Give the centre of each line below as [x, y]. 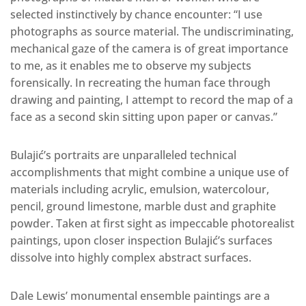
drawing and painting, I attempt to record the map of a [152, 99]
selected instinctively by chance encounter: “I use [136, 14]
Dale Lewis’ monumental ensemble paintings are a [140, 295]
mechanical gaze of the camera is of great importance [149, 48]
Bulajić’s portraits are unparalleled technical [123, 155]
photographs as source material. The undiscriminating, [152, 31]
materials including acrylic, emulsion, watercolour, [140, 189]
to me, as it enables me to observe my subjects [131, 65]
